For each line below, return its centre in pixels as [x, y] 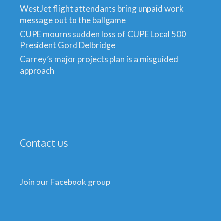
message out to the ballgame [73, 20]
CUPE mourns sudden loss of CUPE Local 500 [103, 34]
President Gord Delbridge [68, 45]
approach [37, 70]
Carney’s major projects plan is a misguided [99, 59]
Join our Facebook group [65, 182]
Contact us [44, 143]
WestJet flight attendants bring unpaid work [102, 9]
